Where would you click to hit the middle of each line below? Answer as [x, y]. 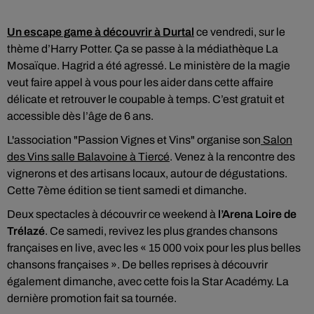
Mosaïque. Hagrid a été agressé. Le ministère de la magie [149, 66]
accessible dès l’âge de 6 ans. [80, 116]
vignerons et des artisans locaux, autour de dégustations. [147, 173]
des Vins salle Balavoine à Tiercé [88, 157]
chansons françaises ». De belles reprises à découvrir [137, 265]
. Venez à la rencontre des [232, 157]
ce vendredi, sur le [240, 32]
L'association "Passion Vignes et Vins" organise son [134, 140]
